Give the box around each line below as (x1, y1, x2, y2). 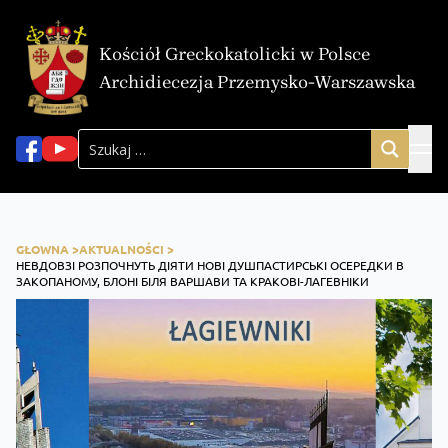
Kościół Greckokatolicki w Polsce (99, 42, 371, 65)
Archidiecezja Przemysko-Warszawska (99, 70, 416, 93)
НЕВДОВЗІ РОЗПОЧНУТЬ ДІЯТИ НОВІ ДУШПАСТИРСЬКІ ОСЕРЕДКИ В (16, 257, 404, 274)
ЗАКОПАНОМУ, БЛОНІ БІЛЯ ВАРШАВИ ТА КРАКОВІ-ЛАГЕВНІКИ (16, 273, 369, 290)
